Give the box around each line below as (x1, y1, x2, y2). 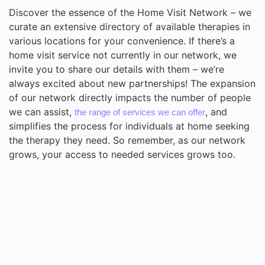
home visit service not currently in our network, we (9, 49, 237, 62)
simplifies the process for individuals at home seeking (9, 120, 250, 132)
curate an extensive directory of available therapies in (9, 21, 250, 33)
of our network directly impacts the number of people (9, 92, 251, 104)
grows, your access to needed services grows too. (9, 148, 235, 161)
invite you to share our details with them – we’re (9, 63, 224, 76)
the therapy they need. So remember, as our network (9, 134, 245, 147)
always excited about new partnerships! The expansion (9, 77, 256, 90)
